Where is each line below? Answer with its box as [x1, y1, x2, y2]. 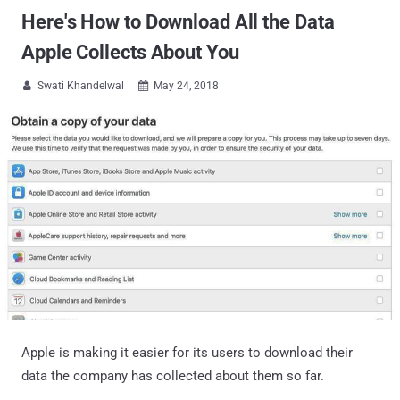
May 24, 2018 [154, 79, 219, 92]
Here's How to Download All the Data [21, 11, 335, 33]
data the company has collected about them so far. [21, 367, 324, 384]
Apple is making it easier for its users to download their [21, 344, 353, 361]
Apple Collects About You [21, 41, 239, 63]
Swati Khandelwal [37, 79, 124, 92]
